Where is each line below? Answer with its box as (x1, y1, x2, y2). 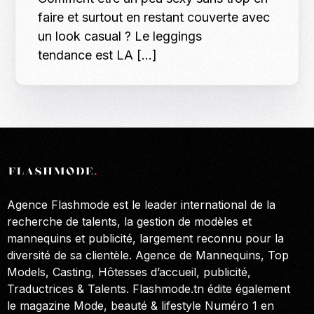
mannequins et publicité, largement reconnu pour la (7, 231, 284, 245)
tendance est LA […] (38, 48, 158, 63)
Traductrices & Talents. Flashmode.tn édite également (7, 281, 290, 296)
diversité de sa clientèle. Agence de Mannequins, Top (7, 247, 289, 262)
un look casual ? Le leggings (38, 29, 203, 44)
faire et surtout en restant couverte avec (38, 10, 271, 25)
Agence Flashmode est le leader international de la (7, 197, 275, 212)
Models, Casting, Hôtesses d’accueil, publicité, (7, 264, 251, 279)
